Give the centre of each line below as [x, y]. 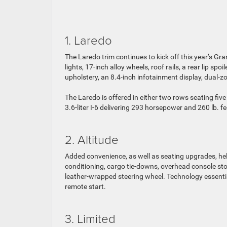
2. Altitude [92, 139]
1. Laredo [88, 40]
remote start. [85, 186]
